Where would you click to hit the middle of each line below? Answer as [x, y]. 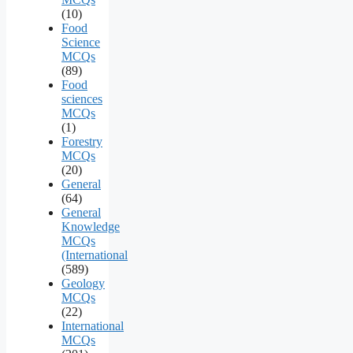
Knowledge [91, 227]
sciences [82, 99]
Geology [83, 284]
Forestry [82, 142]
